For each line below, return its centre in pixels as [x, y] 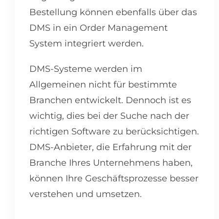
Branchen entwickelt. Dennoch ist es [110, 100]
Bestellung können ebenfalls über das [113, 12]
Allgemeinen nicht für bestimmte [103, 85]
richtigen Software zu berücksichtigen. [114, 132]
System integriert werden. [88, 44]
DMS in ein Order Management [99, 28]
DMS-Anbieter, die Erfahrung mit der [110, 147]
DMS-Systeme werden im [86, 69]
